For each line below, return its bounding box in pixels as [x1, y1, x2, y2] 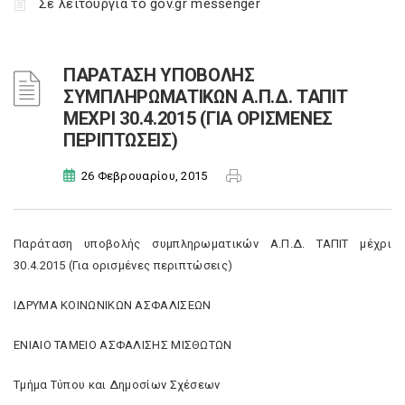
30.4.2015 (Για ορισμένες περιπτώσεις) [14, 259, 236, 272]
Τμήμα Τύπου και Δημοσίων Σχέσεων [14, 378, 223, 391]
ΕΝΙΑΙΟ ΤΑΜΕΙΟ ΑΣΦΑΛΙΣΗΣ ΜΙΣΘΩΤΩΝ [14, 338, 232, 352]
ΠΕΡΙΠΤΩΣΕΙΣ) [63, 129, 178, 151]
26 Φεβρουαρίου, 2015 [80, 169, 208, 183]
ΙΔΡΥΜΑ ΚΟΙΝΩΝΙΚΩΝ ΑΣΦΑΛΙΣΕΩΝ [14, 298, 212, 312]
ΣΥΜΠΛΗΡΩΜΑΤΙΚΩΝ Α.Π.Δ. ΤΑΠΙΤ [63, 86, 348, 108]
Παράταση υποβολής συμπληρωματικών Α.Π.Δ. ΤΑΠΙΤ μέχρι [14, 237, 391, 250]
